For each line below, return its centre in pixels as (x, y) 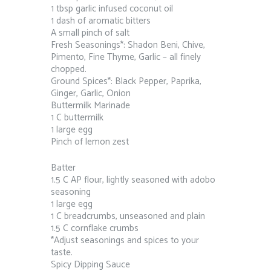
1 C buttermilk (77, 118)
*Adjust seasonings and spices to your (125, 241)
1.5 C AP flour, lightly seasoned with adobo (133, 180)
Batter (63, 168)
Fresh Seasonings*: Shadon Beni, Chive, (128, 45)
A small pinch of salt (90, 33)
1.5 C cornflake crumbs (95, 229)
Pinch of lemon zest (90, 142)
